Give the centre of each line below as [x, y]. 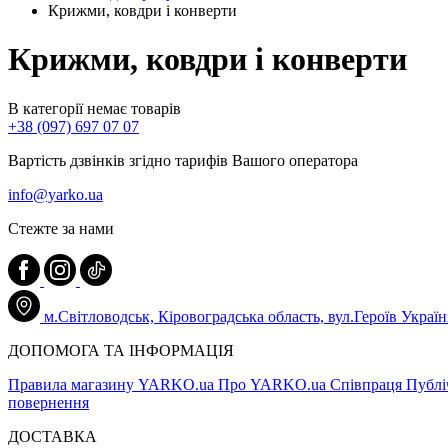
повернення [48, 402]
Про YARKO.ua [274, 384]
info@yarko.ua [55, 194]
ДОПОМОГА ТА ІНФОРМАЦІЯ [121, 350]
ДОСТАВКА [52, 436]
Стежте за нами [61, 228]
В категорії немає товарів [94, 108]
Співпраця [368, 384]
